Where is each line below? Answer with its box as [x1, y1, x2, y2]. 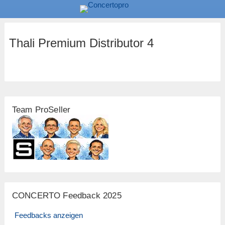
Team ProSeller [12, 105, 71, 115]
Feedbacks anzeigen [14, 211, 83, 220]
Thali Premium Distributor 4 [9, 36, 154, 50]
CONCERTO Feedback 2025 [12, 191, 122, 201]
